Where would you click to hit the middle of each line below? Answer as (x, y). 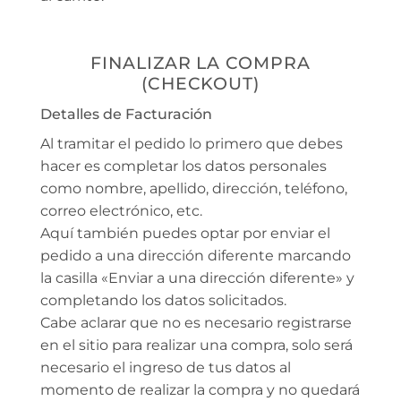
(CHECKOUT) (200, 83)
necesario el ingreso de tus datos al (166, 367)
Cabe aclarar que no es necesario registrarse (196, 322)
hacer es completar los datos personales (183, 166)
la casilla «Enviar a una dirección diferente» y (197, 277)
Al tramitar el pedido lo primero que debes (192, 143)
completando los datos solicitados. (163, 300)
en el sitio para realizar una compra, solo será (196, 345)
